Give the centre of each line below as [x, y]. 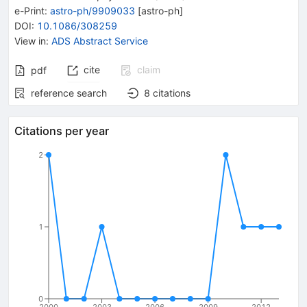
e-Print [29, 10]
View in [30, 40]
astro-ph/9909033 [93, 10]
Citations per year [62, 131]
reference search [69, 93]
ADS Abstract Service [100, 40]
